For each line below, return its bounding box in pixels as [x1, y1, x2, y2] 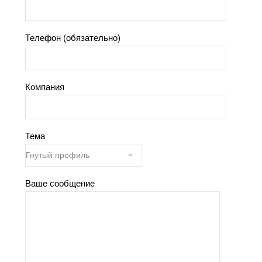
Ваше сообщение [25, 178, 95, 189]
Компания [25, 82, 64, 92]
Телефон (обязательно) [25, 33, 120, 43]
